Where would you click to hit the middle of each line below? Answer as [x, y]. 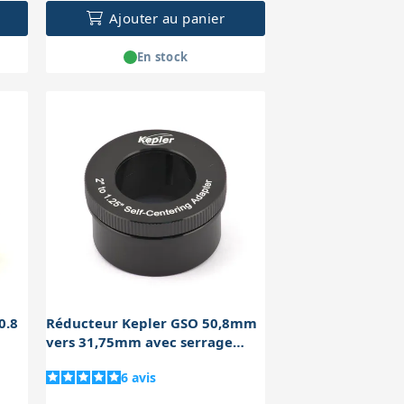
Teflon [67, 361]
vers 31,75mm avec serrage [140, 342]
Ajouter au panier [167, 18]
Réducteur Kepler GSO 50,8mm [152, 323]
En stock [162, 56]
